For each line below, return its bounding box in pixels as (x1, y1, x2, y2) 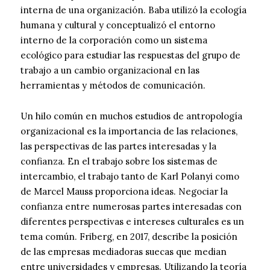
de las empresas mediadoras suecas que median (20, 246, 227, 258)
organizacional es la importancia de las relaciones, (20, 125, 237, 137)
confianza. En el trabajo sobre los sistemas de (20, 155, 218, 168)
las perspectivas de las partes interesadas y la (20, 140, 216, 152)
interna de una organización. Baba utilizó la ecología (20, 4, 246, 16)
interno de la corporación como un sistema (20, 34, 207, 46)
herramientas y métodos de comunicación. (20, 80, 206, 92)
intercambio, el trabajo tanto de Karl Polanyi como (20, 171, 239, 183)
